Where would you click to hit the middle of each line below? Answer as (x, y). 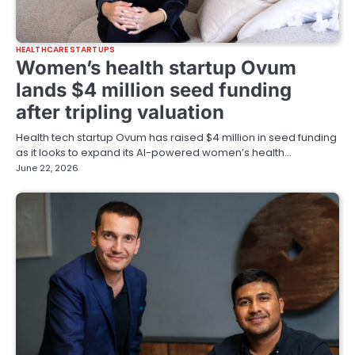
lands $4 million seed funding (154, 90)
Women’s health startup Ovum (156, 67)
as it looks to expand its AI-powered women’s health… (154, 152)
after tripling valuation (120, 112)
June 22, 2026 (47, 168)
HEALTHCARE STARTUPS (65, 49)
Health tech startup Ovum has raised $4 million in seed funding (176, 137)
